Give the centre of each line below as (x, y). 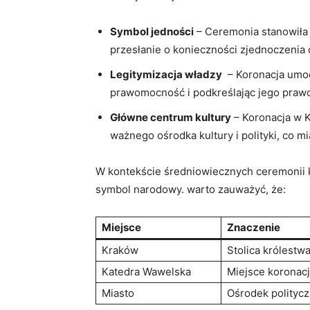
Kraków (120, 250)
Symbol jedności (152, 31)
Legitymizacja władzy (166, 74)
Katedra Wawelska (146, 272)
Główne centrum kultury (171, 117)
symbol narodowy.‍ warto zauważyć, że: (191, 189)
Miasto (118, 293)
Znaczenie (254, 227)
